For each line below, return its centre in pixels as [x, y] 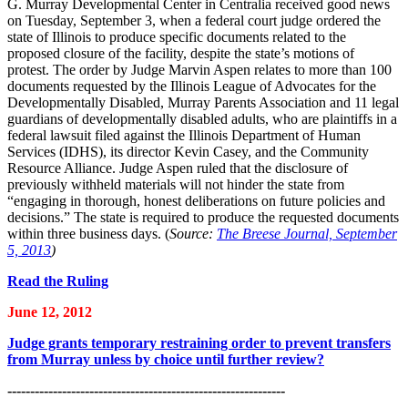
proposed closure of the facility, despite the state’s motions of [181, 53]
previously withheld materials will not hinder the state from [176, 184]
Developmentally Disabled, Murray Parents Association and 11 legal [203, 102]
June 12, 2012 [50, 311]
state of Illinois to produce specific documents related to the [177, 36]
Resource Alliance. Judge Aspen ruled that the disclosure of [178, 168]
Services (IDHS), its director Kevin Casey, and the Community [188, 151]
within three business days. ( [88, 233]
